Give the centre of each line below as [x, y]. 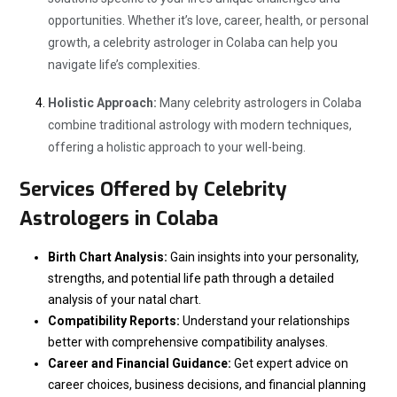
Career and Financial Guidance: [140, 363]
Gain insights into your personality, [263, 257]
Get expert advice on [290, 363]
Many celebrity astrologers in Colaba [259, 102]
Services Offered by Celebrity [153, 189]
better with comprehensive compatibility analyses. [188, 342]
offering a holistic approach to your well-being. [177, 147]
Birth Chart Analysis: [108, 257]
